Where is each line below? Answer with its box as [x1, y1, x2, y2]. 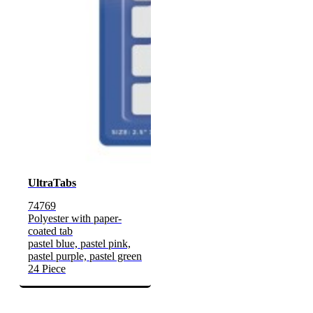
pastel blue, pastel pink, [28, 238, 131, 250]
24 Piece [28, 263, 66, 275]
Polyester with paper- [28, 212, 122, 225]
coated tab [28, 225, 73, 238]
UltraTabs [28, 177, 76, 189]
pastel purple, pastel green [28, 250, 142, 263]
